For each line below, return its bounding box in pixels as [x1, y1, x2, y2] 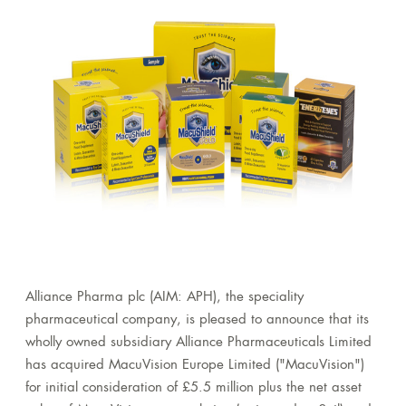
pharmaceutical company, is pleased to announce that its [25, 314, 369, 328]
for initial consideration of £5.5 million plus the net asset [25, 382, 362, 396]
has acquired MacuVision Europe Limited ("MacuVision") [25, 359, 364, 373]
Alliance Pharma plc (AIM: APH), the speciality [25, 291, 304, 305]
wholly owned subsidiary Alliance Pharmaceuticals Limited [25, 336, 372, 351]
